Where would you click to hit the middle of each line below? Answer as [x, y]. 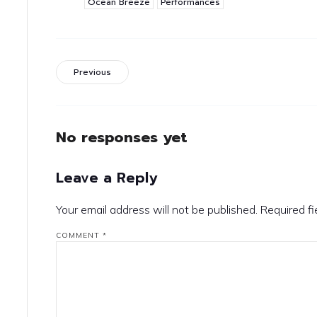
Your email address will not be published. [157, 209]
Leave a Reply [107, 177]
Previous [93, 73]
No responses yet [122, 138]
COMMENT [80, 235]
